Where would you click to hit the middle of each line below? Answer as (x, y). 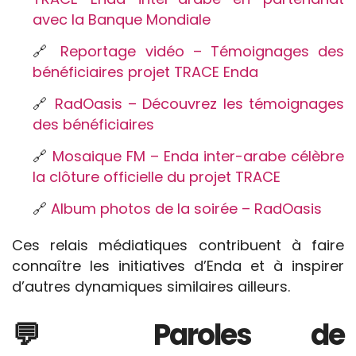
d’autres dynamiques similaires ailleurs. (151, 286)
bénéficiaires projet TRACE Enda (145, 72)
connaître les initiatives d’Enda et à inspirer (178, 266)
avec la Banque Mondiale (122, 19)
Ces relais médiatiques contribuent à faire (178, 245)
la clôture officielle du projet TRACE (157, 177)
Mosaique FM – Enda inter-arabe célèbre (198, 156)
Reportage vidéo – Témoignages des (203, 51)
